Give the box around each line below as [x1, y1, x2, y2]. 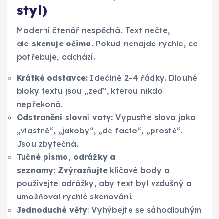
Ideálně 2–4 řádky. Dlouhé [88, 73, 197, 83]
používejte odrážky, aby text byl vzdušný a [17, 178, 192, 189]
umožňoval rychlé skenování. [17, 192, 133, 202]
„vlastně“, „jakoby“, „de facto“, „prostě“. [17, 126, 182, 136]
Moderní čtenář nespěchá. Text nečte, [17, 25, 170, 36]
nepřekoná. [17, 99, 63, 109]
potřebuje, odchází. [17, 52, 95, 62]
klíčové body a [107, 165, 170, 175]
